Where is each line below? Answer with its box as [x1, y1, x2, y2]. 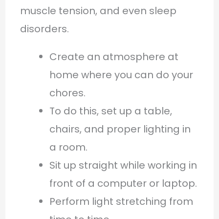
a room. [49, 140, 88, 154]
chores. [49, 86, 86, 100]
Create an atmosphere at [49, 49, 178, 64]
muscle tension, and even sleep [20, 3, 176, 18]
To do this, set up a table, [49, 104, 172, 118]
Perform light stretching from [49, 194, 193, 208]
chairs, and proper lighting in [49, 122, 191, 136]
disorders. [20, 22, 69, 36]
